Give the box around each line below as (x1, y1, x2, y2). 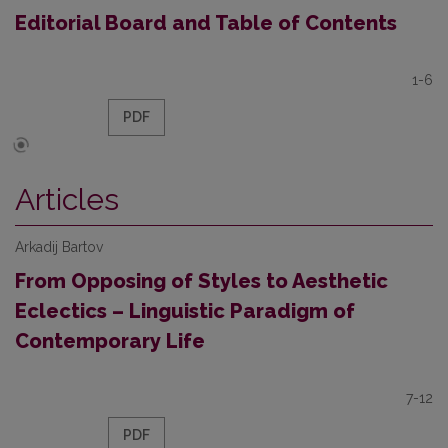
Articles (15, 182, 119, 217)
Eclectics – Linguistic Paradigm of (15, 299, 355, 323)
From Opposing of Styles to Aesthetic (15, 269, 388, 293)
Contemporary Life (15, 329, 205, 353)
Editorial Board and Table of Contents (15, 11, 397, 35)
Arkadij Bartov (15, 239, 103, 255)
